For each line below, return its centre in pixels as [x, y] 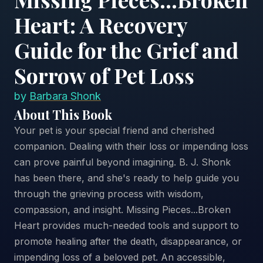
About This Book [63, 114]
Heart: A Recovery [101, 24]
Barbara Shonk [65, 96]
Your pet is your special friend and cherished [114, 130]
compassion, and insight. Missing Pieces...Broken [122, 209]
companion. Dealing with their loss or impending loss [131, 146]
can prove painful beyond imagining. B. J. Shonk [122, 162]
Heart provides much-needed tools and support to [127, 225]
